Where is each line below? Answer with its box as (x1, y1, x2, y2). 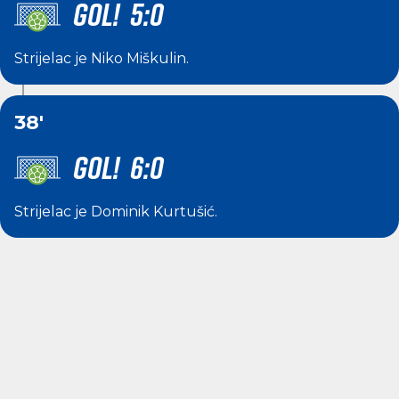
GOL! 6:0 (73, 145, 164, 190)
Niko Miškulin (91, 50, 186, 67)
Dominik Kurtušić (91, 203, 215, 220)
